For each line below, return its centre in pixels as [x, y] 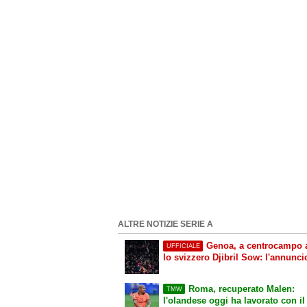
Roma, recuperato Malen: [241, 289]
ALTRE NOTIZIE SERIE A [165, 224]
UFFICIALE [183, 246]
